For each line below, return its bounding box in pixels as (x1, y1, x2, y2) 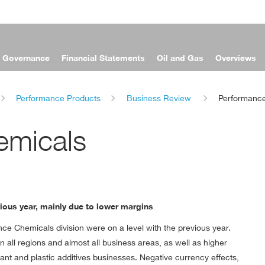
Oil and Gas (157, 53, 203, 63)
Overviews (215, 53, 256, 63)
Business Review (126, 93, 191, 103)
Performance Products (16, 93, 101, 103)
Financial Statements (62, 53, 145, 63)
